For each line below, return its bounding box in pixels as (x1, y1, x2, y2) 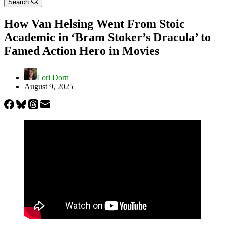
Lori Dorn (37, 73, 69, 82)
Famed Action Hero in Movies (4, 44, 159, 57)
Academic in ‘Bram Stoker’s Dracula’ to (4, 30, 211, 44)
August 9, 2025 (24, 82, 73, 91)
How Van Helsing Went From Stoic (4, 17, 185, 30)
